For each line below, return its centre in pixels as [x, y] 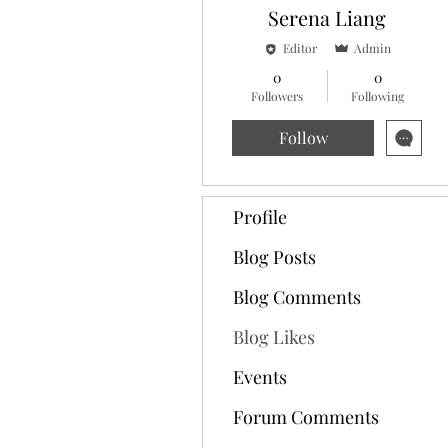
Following [377, 96]
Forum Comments [306, 417]
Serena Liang [327, 17]
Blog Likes [274, 337]
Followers [276, 96]
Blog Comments [297, 297]
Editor [299, 48]
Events [260, 377]
